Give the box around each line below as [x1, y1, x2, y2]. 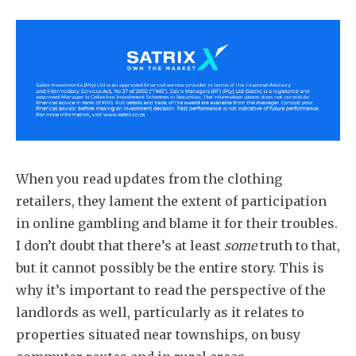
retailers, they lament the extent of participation [16, 192, 327, 209]
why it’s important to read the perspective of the [16, 281, 326, 298]
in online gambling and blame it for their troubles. [16, 215, 338, 231]
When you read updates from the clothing [16, 170, 282, 187]
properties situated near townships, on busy [16, 326, 300, 342]
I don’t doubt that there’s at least [16, 237, 224, 253]
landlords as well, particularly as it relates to [16, 304, 304, 320]
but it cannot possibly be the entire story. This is [16, 259, 324, 276]
